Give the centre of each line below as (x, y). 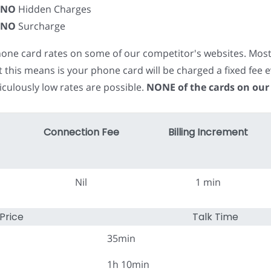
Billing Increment (208, 132)
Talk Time (215, 217)
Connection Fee (81, 132)
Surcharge (41, 26)
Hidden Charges (54, 9)
